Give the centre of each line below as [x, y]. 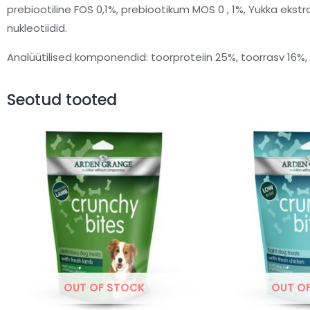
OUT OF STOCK [104, 287]
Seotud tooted [62, 100]
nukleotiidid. [37, 28]
